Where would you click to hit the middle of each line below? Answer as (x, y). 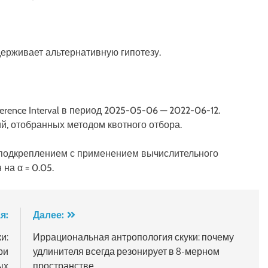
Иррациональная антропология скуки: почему (133, 237)
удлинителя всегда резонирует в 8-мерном (126, 251)
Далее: (48, 214)
